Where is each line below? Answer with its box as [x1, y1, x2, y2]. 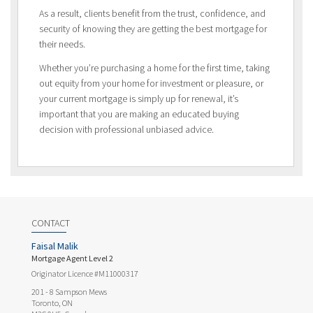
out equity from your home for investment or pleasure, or [39, 77, 263, 90]
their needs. [39, 38, 85, 51]
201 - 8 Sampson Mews [31, 286, 107, 297]
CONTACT [31, 216, 70, 229]
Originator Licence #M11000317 [31, 268, 138, 279]
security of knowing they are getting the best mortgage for [39, 22, 267, 36]
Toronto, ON [31, 297, 73, 308]
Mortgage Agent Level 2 [31, 252, 113, 263]
